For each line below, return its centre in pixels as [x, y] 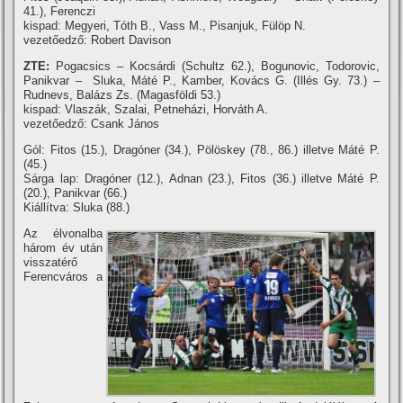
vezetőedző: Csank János [92, 123]
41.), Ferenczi [60, 11]
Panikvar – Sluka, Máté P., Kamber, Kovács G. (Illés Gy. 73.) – [201, 80]
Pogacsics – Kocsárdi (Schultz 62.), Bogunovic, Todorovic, [218, 66]
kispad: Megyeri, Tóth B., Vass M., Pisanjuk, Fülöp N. [165, 25]
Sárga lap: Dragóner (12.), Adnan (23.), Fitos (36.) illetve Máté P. [201, 178]
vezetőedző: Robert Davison [98, 40]
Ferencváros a [63, 276]
